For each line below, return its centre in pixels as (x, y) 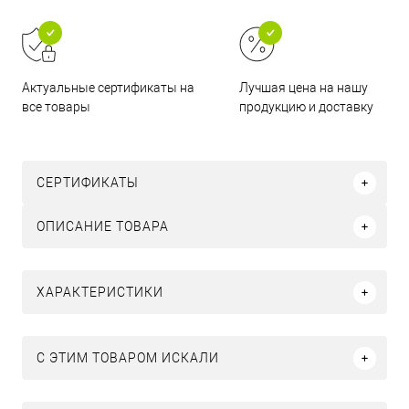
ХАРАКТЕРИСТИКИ (100, 293)
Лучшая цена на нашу (304, 88)
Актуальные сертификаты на (108, 88)
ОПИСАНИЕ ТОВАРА (103, 227)
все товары (56, 107)
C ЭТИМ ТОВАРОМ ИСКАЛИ (128, 358)
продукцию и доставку (307, 107)
